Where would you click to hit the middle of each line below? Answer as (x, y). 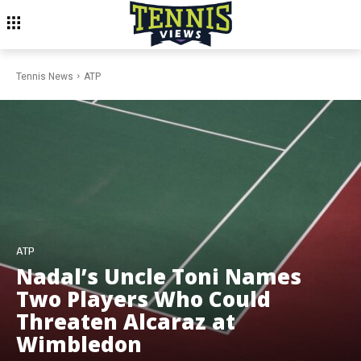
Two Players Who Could (143, 299)
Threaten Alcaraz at (126, 321)
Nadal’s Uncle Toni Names (159, 276)
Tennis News (45, 77)
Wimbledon (79, 344)
